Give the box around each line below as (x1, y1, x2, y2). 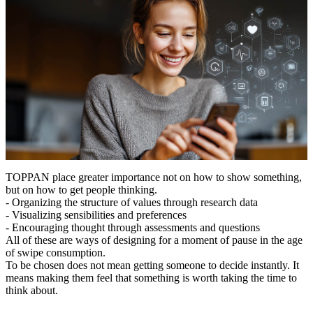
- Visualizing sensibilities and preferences (6, 208, 189, 221)
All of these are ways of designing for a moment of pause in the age (6, 233, 303, 246)
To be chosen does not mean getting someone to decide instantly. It (6, 259, 299, 271)
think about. (6, 284, 58, 296)
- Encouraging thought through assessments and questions (6, 221, 263, 233)
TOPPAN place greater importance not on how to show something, (6, 170, 302, 183)
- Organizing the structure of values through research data (6, 196, 261, 208)
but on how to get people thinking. (6, 183, 157, 196)
